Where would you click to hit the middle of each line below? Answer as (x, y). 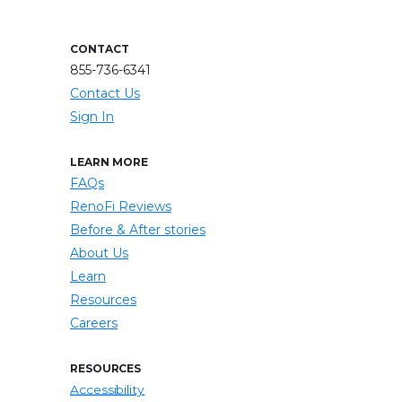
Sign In (92, 117)
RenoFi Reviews (121, 206)
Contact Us (105, 93)
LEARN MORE (109, 162)
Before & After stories (138, 230)
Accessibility (108, 389)
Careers (94, 323)
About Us (99, 253)
